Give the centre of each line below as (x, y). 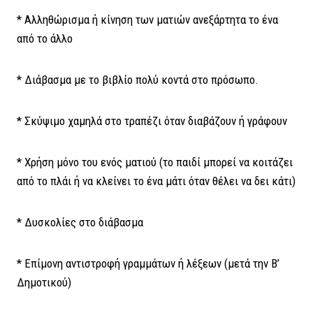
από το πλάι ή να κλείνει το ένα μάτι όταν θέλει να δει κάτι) (156, 181)
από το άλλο (45, 38)
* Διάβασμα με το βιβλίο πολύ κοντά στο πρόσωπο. (138, 79)
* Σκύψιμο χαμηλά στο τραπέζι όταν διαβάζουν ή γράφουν (152, 121)
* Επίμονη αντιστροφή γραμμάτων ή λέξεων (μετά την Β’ (148, 263)
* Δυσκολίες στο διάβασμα (80, 222)
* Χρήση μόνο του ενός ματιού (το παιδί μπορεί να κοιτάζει (155, 162)
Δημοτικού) (44, 282)
